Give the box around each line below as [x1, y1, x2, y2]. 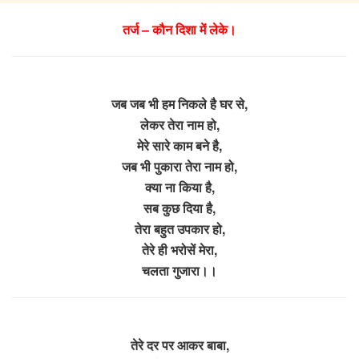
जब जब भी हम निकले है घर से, [111, 94, 248, 113]
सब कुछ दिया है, [143, 198, 216, 217]
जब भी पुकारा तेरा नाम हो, [122, 156, 237, 175]
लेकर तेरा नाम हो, [139, 115, 220, 134]
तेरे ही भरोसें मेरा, [142, 240, 217, 259]
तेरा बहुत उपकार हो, [134, 219, 225, 238]
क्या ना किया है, [144, 177, 215, 196]
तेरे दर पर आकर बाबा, [130, 335, 229, 354]
